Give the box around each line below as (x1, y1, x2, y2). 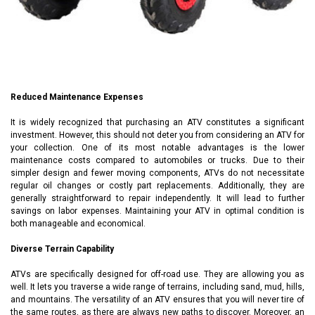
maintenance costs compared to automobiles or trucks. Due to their (11, 155, 304, 165)
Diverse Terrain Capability (11, 243, 116, 254)
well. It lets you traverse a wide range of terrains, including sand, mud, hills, (11, 281, 304, 292)
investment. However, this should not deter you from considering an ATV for (11, 129, 304, 140)
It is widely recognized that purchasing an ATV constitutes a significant (11, 117, 304, 127)
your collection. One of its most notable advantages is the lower (11, 142, 304, 153)
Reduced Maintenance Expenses (11, 91, 143, 102)
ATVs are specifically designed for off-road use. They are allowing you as (11, 269, 304, 279)
